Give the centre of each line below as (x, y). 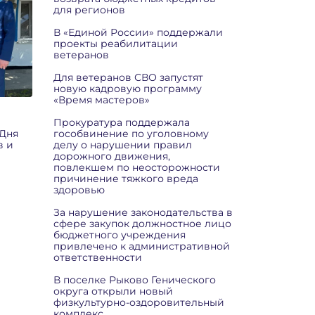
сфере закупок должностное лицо (142, 224)
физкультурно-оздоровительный (139, 302)
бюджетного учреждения (120, 235)
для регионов (89, 10)
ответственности (98, 257)
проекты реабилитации (116, 44)
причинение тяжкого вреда (126, 179)
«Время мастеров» (102, 100)
